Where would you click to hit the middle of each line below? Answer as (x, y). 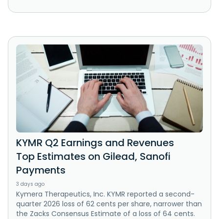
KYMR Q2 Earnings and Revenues (95, 143)
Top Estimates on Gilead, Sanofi (93, 157)
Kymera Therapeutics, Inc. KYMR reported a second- (105, 194)
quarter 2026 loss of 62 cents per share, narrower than (109, 204)
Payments (41, 170)
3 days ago (30, 184)
